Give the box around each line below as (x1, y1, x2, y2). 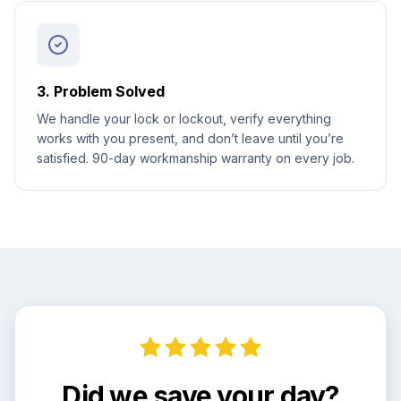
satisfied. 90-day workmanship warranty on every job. (37, 150, 354, 166)
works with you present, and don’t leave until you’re (37, 131, 344, 146)
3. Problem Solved (37, 82, 165, 100)
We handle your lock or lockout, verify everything (37, 111, 331, 126)
